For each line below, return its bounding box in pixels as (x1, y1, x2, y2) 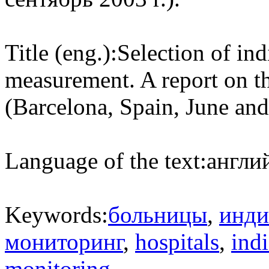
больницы (108, 202, 207, 228)
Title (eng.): (5, 40, 117, 66)
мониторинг (5, 229, 123, 255)
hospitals (135, 229, 219, 255)
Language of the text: (5, 148, 207, 174)
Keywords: (5, 202, 108, 228)
